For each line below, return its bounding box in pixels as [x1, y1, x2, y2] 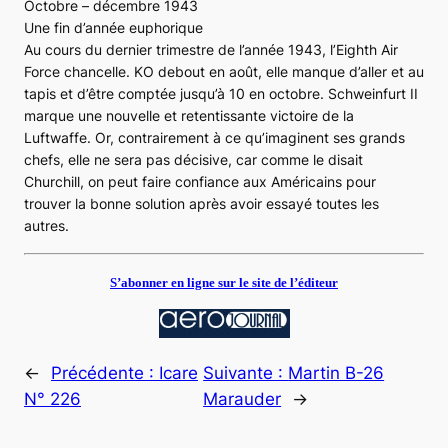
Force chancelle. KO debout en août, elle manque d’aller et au [24, 62, 424, 80]
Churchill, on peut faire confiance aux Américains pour [24, 172, 376, 190]
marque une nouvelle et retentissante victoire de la [24, 106, 354, 124]
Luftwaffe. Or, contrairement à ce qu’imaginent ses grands [24, 128, 405, 146]
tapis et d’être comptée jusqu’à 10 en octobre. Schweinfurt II [24, 84, 418, 102]
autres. [24, 216, 69, 234]
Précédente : [51, 362, 159, 383]
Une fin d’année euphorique [24, 18, 203, 36]
